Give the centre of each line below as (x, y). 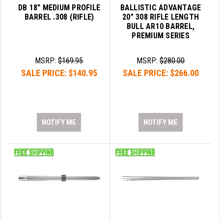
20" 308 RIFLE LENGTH (161, 17)
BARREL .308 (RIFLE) (59, 17)
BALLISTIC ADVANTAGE (161, 8)
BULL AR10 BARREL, (161, 27)
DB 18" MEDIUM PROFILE (59, 8)
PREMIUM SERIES (161, 36)
